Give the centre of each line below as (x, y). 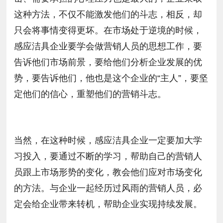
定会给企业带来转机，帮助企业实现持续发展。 (108, 204)
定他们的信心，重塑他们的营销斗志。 (90, 94)
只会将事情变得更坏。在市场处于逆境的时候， (108, 31)
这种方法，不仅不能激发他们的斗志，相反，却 (108, 15)
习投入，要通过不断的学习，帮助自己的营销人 (108, 156)
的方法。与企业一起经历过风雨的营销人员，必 (108, 188)
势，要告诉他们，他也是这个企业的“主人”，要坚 (111, 78)
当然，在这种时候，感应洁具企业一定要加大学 (108, 140)
